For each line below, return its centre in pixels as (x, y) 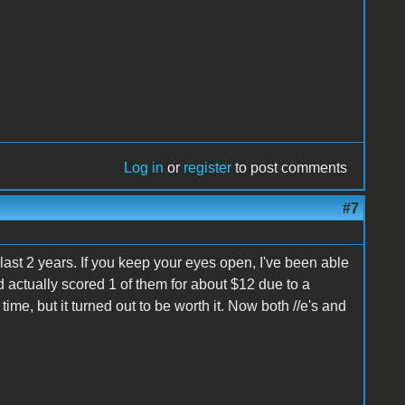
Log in (144, 167)
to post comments (290, 167)
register (208, 167)
